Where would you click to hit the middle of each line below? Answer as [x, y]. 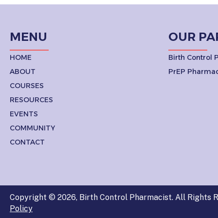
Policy [21, 208]
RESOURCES [31, 100]
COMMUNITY [32, 128]
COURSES [27, 85]
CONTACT [27, 142]
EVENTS [24, 114]
